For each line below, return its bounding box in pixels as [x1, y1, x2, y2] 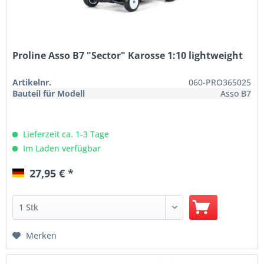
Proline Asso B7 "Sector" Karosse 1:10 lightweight [12, 48, 243, 62]
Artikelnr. [12, 76, 52, 88]
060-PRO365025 [189, 76, 252, 88]
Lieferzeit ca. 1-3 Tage [21, 128, 110, 140]
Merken [26, 229, 57, 241]
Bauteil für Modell [12, 87, 85, 99]
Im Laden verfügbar [21, 142, 101, 154]
